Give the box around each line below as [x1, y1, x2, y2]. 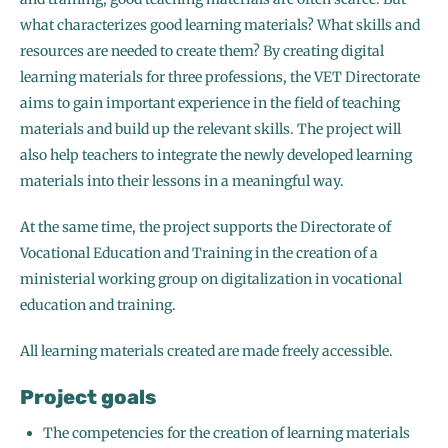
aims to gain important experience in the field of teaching [20, 94, 400, 113]
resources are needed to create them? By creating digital [20, 42, 384, 61]
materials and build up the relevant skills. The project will [20, 120, 401, 139]
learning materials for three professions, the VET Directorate [20, 68, 420, 87]
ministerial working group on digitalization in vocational [20, 270, 402, 289]
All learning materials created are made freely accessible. [20, 342, 393, 361]
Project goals [20, 385, 156, 410]
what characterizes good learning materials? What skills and [20, 16, 420, 35]
